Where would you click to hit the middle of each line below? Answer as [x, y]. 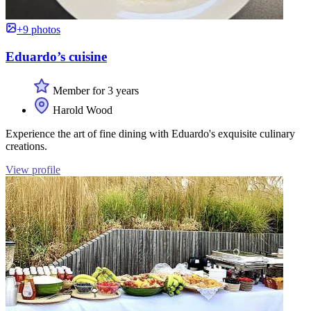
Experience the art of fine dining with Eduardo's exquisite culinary [150, 133]
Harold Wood [81, 110]
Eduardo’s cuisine [56, 56]
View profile [33, 169]
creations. [26, 146]
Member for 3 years [94, 90]
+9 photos [39, 30]
